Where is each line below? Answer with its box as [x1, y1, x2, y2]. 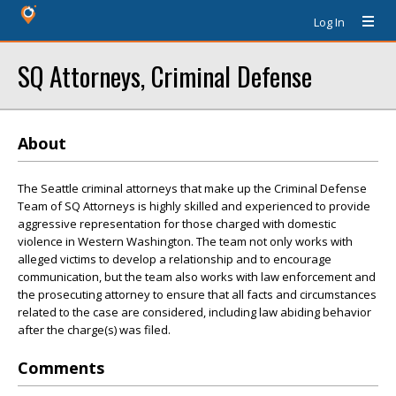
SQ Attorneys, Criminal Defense [18, 57, 312, 95]
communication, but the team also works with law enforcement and [18, 269, 376, 285]
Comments [18, 357, 104, 378]
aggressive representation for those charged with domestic [18, 216, 336, 232]
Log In [314, 14, 345, 30]
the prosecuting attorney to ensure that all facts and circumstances [18, 286, 377, 302]
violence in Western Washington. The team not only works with [18, 233, 353, 249]
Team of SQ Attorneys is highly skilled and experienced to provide [18, 198, 370, 214]
